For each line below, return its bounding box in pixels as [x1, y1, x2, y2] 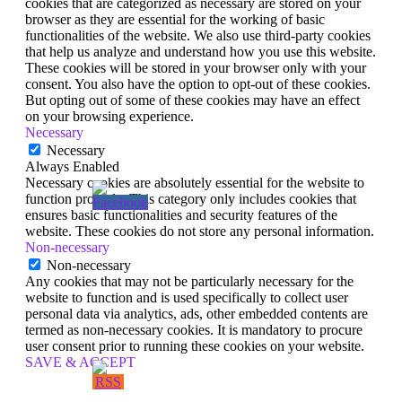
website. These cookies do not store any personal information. [25, 223, 374, 240]
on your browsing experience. [25, 109, 194, 125]
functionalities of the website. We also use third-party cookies [25, 28, 371, 44]
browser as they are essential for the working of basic [25, 12, 325, 28]
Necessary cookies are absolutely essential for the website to [25, 175, 364, 191]
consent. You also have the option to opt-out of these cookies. [25, 76, 371, 92]
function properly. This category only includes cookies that [25, 191, 356, 207]
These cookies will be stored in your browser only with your [25, 60, 366, 76]
